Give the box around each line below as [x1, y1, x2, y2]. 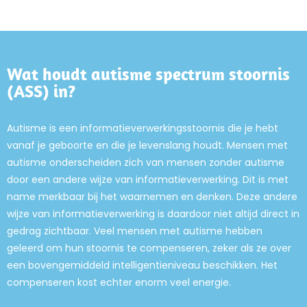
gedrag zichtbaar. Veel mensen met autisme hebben [7, 224, 262, 238]
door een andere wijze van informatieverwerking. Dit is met [7, 173, 288, 186]
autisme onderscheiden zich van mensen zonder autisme [7, 156, 284, 169]
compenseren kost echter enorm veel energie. [7, 275, 231, 289]
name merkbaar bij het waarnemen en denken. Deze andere [7, 190, 297, 204]
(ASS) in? [7, 80, 75, 101]
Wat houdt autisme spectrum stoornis [7, 63, 290, 84]
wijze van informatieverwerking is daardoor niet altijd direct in [7, 207, 299, 221]
